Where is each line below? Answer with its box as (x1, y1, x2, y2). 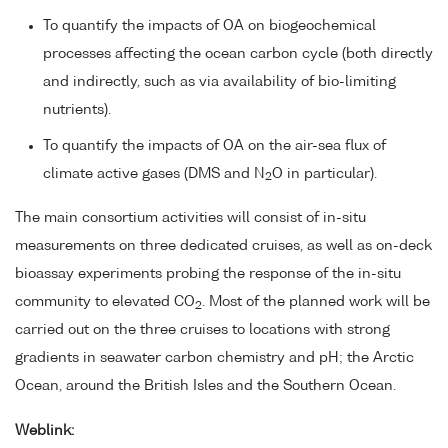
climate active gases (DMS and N (43, 166, 265, 181)
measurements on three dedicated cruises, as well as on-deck (15, 239, 432, 254)
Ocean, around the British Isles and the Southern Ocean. (15, 379, 396, 394)
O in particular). (272, 166, 377, 181)
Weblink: (15, 424, 74, 439)
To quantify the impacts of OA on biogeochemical (43, 18, 376, 33)
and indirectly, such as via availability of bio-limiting (43, 74, 396, 89)
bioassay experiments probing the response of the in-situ (15, 267, 401, 282)
